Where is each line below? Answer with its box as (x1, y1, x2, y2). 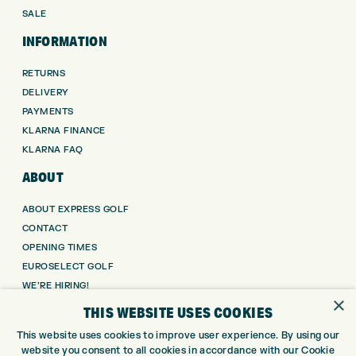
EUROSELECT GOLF (21, 260, 114, 273)
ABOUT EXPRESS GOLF (21, 203, 130, 215)
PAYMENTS (21, 106, 74, 118)
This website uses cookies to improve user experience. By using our (16, 329, 340, 342)
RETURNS (21, 68, 65, 80)
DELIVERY (21, 87, 69, 99)
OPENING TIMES (21, 241, 97, 253)
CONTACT (21, 222, 68, 234)
